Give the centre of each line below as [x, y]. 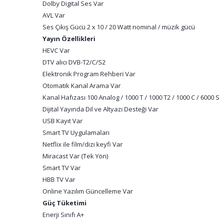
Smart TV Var [62, 168]
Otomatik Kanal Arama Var [82, 86]
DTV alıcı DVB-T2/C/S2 [74, 62]
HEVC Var [56, 50]
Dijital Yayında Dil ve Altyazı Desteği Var [100, 109]
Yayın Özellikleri [69, 39]
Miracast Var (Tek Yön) [75, 156]
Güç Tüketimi [65, 203]
